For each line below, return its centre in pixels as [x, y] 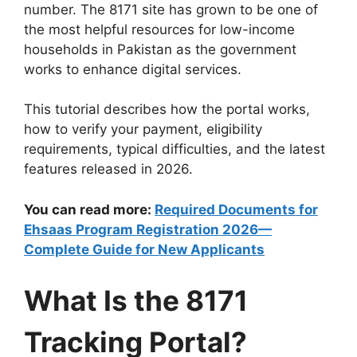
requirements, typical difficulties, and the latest [175, 149]
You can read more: [89, 209]
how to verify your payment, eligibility [143, 129]
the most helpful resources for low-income [159, 29]
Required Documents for [236, 209]
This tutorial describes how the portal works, [167, 110]
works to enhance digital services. [133, 69]
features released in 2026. [108, 169]
